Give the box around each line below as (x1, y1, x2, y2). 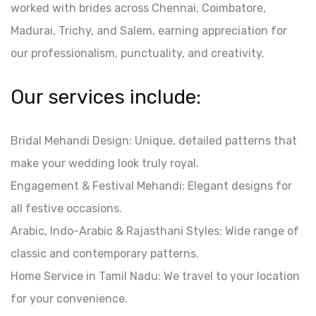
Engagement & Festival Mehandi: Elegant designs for (11, 178, 292, 193)
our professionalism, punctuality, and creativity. (11, 46, 265, 60)
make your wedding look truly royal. (11, 156, 199, 170)
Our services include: (11, 85, 201, 109)
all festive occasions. (11, 201, 122, 215)
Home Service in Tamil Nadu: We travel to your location (11, 269, 300, 283)
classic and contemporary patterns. (11, 246, 199, 260)
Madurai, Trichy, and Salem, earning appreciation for (11, 23, 287, 37)
